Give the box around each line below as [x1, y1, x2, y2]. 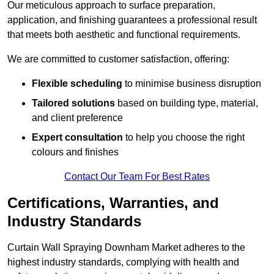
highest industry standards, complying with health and [7, 257, 239, 268]
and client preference [32, 113, 123, 124]
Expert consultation [32, 132, 123, 143]
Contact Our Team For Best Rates [64, 171, 210, 182]
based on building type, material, [115, 98, 258, 109]
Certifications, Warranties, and [7, 194, 219, 212]
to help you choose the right [123, 132, 245, 143]
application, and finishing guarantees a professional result [7, 15, 257, 26]
